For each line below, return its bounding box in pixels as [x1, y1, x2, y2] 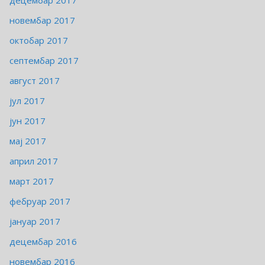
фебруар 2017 [9, 195, 70, 208]
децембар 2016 [9, 235, 77, 248]
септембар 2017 [9, 54, 79, 67]
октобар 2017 [9, 34, 68, 47]
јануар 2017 [9, 215, 60, 228]
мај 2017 [9, 135, 46, 147]
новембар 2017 [9, 14, 75, 27]
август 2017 [9, 75, 60, 87]
